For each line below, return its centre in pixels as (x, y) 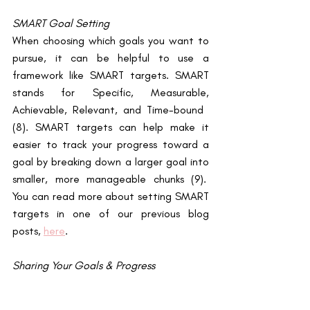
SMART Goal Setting (61, 23)
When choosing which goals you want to (111, 40)
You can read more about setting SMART (111, 196)
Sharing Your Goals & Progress (84, 265)
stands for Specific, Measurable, (111, 92)
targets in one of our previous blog (111, 213)
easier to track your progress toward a (111, 144)
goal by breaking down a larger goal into (111, 161)
